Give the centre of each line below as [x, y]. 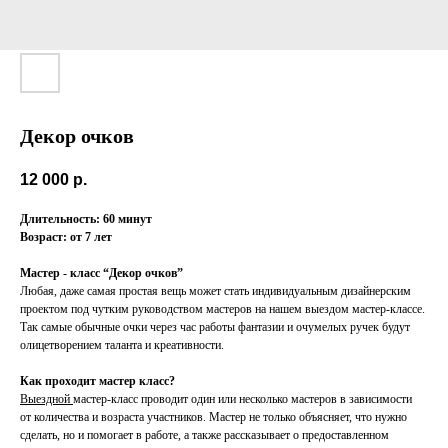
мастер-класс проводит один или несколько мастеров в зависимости [242, 399]
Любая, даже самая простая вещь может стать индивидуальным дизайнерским [215, 291]
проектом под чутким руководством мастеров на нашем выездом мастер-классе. [222, 309]
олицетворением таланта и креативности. [122, 345]
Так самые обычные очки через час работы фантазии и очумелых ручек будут [215, 327]
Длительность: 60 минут [86, 219]
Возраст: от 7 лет [66, 237]
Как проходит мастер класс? [97, 381]
